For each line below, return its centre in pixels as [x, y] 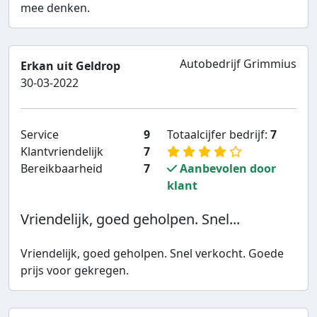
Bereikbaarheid [62, 169]
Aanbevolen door [226, 169]
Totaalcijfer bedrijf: [219, 135]
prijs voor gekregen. [75, 271]
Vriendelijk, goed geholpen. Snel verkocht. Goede [152, 254]
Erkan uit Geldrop [70, 66]
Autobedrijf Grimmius [238, 64]
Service [40, 135]
